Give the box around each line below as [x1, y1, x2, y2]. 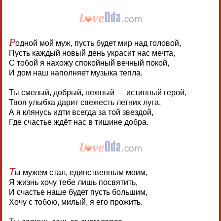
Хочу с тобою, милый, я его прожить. [8, 197, 143, 206]
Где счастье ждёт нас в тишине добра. [8, 117, 148, 126]
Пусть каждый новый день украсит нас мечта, [8, 48, 175, 57]
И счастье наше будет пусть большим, [8, 187, 147, 196]
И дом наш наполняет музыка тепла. [8, 68, 143, 77]
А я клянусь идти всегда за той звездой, [8, 108, 153, 116]
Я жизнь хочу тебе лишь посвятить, [8, 178, 138, 186]
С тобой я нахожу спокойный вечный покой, [8, 58, 169, 67]
